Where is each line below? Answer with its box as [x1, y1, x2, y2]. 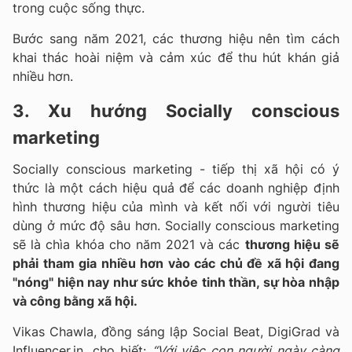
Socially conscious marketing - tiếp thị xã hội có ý [13, 160, 339, 177]
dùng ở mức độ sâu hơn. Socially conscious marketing [13, 217, 339, 233]
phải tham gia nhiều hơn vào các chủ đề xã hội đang [13, 255, 339, 271]
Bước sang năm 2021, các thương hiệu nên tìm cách [13, 30, 339, 46]
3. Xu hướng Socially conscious [13, 100, 339, 121]
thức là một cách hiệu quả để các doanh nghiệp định [13, 179, 339, 196]
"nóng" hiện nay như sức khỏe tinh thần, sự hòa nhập [13, 273, 339, 290]
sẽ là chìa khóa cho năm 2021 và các [13, 236, 245, 252]
